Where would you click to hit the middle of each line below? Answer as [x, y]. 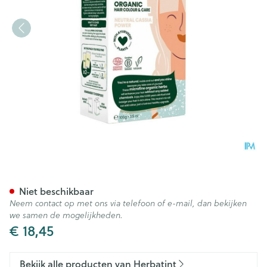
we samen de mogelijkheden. [66, 215]
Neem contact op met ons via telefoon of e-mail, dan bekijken [128, 203]
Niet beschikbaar [56, 191]
